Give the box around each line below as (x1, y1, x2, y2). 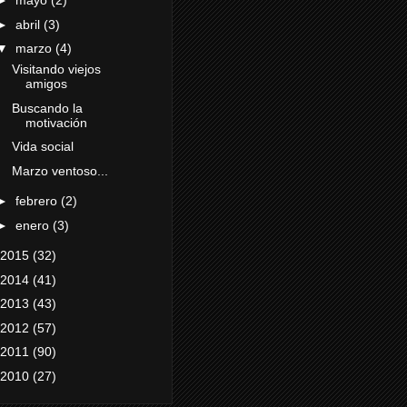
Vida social (11, 139, 74, 154)
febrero (15, 194, 61, 209)
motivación (25, 114, 87, 130)
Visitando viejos (11, 62, 101, 77)
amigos (25, 76, 67, 92)
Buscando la (11, 100, 83, 115)
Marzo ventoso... (11, 163, 108, 178)
